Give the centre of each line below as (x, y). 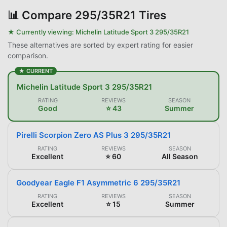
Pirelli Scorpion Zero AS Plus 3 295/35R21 (93, 135)
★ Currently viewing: (42, 32)
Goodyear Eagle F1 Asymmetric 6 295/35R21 (98, 182)
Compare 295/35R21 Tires (94, 15)
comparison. (28, 55)
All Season (180, 156)
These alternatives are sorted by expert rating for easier (100, 45)
